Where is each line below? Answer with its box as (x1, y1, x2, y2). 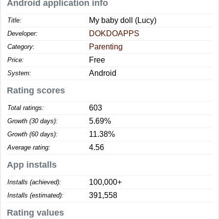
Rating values (7, 208, 64, 218)
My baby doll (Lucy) (89, 16, 156, 24)
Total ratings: (7, 104, 44, 111)
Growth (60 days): (7, 131, 58, 138)
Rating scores (7, 86, 65, 95)
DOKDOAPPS (89, 29, 139, 38)
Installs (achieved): (7, 178, 61, 186)
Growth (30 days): (7, 117, 58, 125)
